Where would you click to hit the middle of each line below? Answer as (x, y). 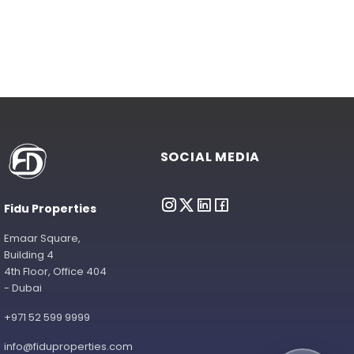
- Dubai (23, 288)
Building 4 (29, 255)
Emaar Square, (43, 239)
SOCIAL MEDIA (210, 157)
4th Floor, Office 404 (56, 272)
